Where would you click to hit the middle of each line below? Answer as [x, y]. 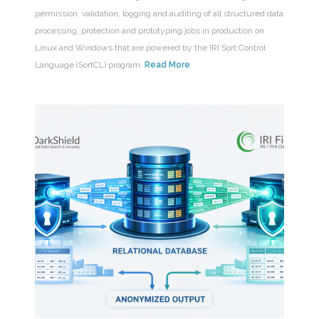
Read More [167, 64]
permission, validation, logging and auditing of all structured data [159, 13]
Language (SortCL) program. [89, 64]
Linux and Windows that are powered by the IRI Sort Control [150, 47]
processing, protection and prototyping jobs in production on [149, 30]
